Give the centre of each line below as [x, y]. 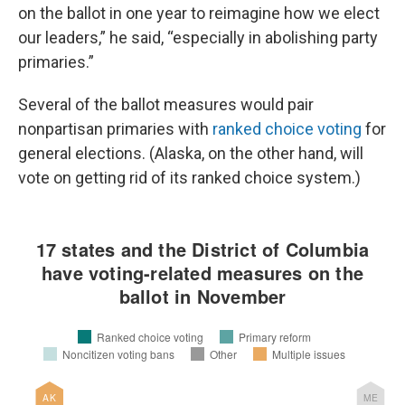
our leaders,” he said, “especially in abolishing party [198, 38]
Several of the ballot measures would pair [166, 104]
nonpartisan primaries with [115, 129]
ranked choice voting [287, 129]
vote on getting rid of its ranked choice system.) [189, 178]
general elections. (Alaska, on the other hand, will [191, 153]
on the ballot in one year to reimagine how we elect [199, 13]
